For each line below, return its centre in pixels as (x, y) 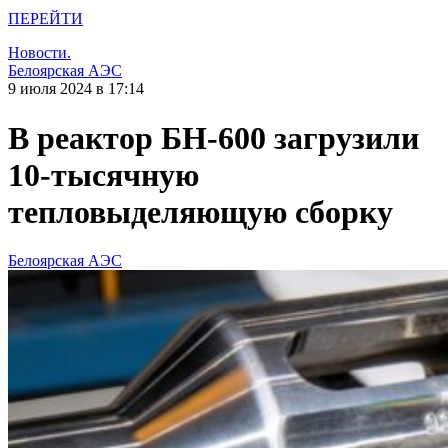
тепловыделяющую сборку (200, 211)
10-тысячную (103, 174)
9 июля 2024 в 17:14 (76, 89)
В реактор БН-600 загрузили (213, 137)
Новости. (39, 53)
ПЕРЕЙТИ (45, 19)
